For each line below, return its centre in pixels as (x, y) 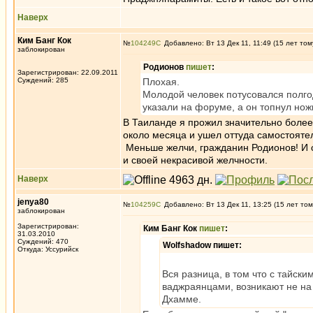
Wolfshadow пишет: (202, 245)
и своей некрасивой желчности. (195, 160)
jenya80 (33, 202)
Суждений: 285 (43, 80)
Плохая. (161, 82)
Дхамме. (182, 299)
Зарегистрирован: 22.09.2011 (68, 72)
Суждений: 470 (43, 241)
